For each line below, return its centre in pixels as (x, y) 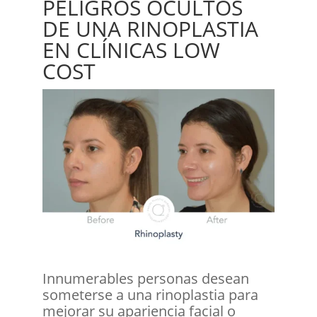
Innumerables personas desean (145, 278)
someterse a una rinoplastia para (150, 294)
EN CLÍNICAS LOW (131, 50)
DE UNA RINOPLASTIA (150, 28)
